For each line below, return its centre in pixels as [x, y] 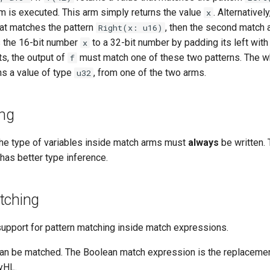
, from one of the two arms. [150, 73]
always [203, 143]
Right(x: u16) [130, 28]
